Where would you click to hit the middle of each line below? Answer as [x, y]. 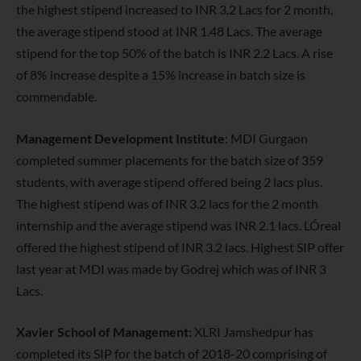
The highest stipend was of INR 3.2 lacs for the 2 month [167, 203]
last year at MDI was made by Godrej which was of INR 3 [171, 268]
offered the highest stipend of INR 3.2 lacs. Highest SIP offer [180, 247]
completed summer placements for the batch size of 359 [170, 160]
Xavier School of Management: [105, 332]
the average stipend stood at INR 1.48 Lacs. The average [169, 31]
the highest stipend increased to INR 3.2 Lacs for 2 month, [174, 10]
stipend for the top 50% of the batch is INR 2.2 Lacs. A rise [174, 53]
